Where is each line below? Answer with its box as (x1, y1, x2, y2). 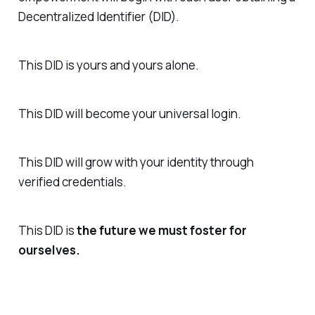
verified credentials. (18, 173, 127, 190)
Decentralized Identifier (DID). (18, 8, 179, 25)
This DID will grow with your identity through (18, 153, 254, 170)
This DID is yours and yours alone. (18, 57, 199, 74)
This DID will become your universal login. (18, 105, 241, 122)
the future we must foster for (76, 221, 247, 238)
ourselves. (18, 241, 80, 258)
